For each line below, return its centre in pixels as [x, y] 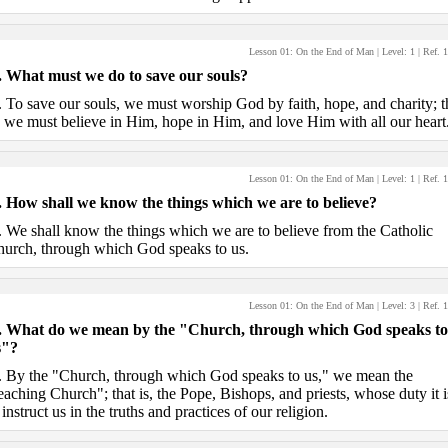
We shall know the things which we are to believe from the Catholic [219, 230]
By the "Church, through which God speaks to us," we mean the [209, 375]
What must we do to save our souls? [126, 75]
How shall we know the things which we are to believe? [191, 202]
